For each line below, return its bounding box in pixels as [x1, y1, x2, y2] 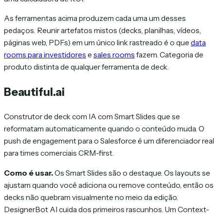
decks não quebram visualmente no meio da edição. [4, 192, 178, 202]
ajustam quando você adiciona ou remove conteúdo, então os [4, 180, 214, 190]
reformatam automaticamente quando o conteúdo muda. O [4, 124, 204, 134]
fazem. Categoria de [135, 50, 203, 60]
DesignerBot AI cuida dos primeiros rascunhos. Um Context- [4, 204, 209, 214]
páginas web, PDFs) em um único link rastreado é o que [4, 38, 191, 48]
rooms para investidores [4, 50, 86, 60]
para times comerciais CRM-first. [4, 148, 114, 158]
